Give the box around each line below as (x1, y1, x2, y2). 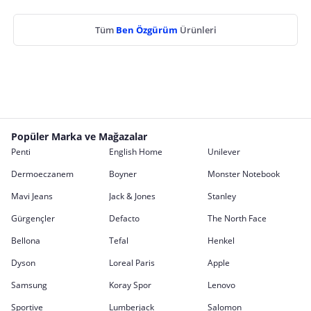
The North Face (207, 212, 267, 224)
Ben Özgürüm (115, 24, 180, 36)
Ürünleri (179, 24, 217, 36)
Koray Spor (109, 279, 152, 291)
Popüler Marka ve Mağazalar (11, 130, 147, 143)
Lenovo (207, 279, 235, 291)
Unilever (207, 146, 240, 158)
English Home (109, 146, 163, 158)
